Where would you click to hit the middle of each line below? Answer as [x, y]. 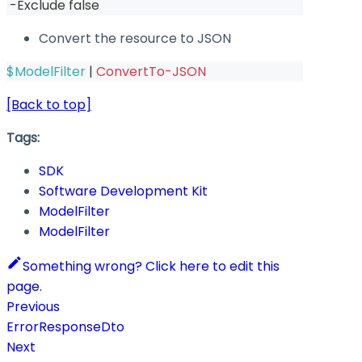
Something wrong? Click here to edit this [151, 266]
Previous [33, 306]
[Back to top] [49, 104]
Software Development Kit [123, 191]
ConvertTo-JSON [151, 71]
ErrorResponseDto [65, 326]
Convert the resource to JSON [135, 38]
